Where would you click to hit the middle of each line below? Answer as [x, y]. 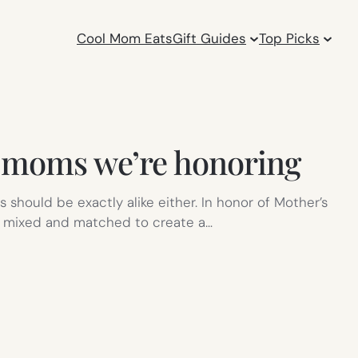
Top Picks [290, 38]
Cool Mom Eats [125, 38]
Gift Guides [210, 38]
